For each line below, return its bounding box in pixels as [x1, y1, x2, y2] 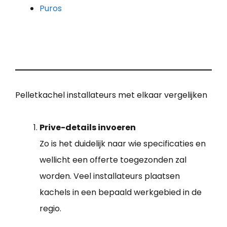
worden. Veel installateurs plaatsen [40, 170, 180, 182]
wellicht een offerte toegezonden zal [40, 154, 186, 166]
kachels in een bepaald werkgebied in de [40, 186, 202, 198]
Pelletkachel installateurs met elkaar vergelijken [15, 89, 207, 101]
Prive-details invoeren [40, 121, 136, 133]
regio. [40, 202, 61, 214]
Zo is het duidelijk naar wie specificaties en [40, 137, 206, 149]
